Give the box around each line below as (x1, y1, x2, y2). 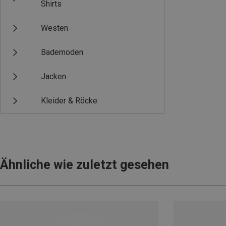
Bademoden (41, 47, 83, 57)
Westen (41, 23, 68, 33)
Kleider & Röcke (41, 96, 97, 105)
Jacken (41, 72, 66, 81)
